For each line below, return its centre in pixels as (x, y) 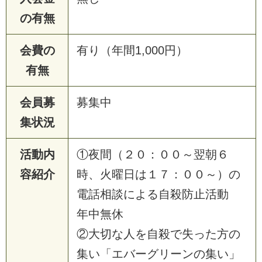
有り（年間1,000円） (132, 50)
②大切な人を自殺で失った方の (158, 234)
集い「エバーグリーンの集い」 (158, 254)
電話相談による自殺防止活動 (158, 194)
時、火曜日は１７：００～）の (158, 174)
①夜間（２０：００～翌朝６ (153, 154)
